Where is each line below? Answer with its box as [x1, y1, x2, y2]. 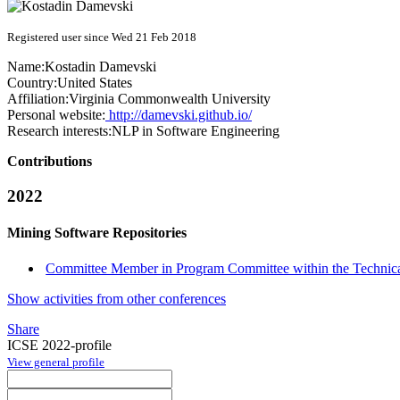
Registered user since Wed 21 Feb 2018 [7, 30, 196, 45]
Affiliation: [7, 91, 69, 107]
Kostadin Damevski [45, 59, 156, 75]
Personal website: [7, 107, 105, 123]
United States [57, 75, 132, 91]
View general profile [7, 354, 104, 369]
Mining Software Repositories [7, 225, 187, 241]
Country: [7, 75, 57, 91]
